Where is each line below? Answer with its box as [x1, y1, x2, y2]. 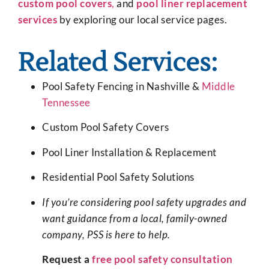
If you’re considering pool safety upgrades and [42, 195, 246, 208]
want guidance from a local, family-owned [42, 211, 227, 225]
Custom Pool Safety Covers [42, 121, 169, 134]
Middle [201, 79, 235, 92]
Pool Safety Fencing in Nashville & [42, 79, 202, 92]
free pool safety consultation [92, 252, 233, 265]
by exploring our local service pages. [59, 13, 227, 26]
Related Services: [18, 46, 217, 79]
